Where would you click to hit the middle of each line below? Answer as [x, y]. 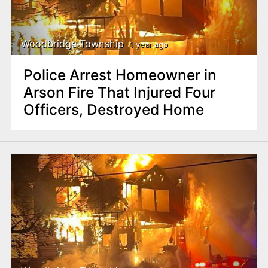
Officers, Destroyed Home [113, 110]
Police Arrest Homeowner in [120, 75]
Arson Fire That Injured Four [119, 92]
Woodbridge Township [73, 44]
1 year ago [149, 44]
